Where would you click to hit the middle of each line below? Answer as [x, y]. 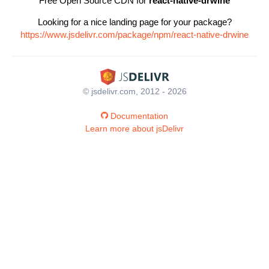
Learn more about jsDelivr [134, 128]
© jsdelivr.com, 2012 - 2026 [134, 91]
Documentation [139, 116]
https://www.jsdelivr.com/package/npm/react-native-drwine [134, 35]
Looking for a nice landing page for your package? [134, 22]
